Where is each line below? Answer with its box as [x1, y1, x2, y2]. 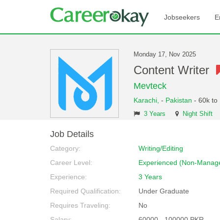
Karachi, [134, 96, 161, 104]
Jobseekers [164, 13, 200, 21]
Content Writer [134, 63, 216, 77]
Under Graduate [138, 187, 189, 195]
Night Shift [183, 110, 213, 117]
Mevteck [134, 81, 166, 91]
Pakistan [165, 96, 192, 104]
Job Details [50, 129, 94, 139]
